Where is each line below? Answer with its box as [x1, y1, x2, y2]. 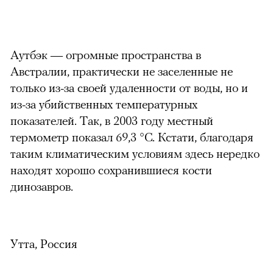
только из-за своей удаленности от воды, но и [10, 80, 248, 94]
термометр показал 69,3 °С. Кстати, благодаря [10, 129, 253, 144]
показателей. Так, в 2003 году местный [10, 113, 213, 127]
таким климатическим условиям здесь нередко [10, 146, 260, 160]
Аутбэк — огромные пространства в [10, 47, 201, 62]
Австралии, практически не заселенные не [10, 63, 233, 78]
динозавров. [10, 179, 73, 193]
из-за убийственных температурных [10, 96, 197, 111]
